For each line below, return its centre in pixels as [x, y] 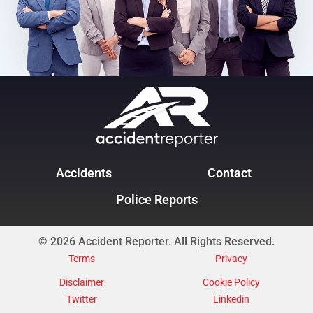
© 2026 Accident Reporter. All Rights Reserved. [156, 241]
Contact [230, 173]
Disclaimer [82, 283]
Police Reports [156, 200]
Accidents [83, 173]
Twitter [82, 299]
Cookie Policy [231, 283]
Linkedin [231, 299]
